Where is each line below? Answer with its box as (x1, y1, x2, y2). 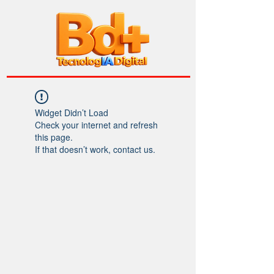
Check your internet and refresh (35, 119, 158, 131)
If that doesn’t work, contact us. (35, 143, 155, 155)
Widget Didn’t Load (35, 106, 108, 119)
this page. (35, 131, 73, 143)
